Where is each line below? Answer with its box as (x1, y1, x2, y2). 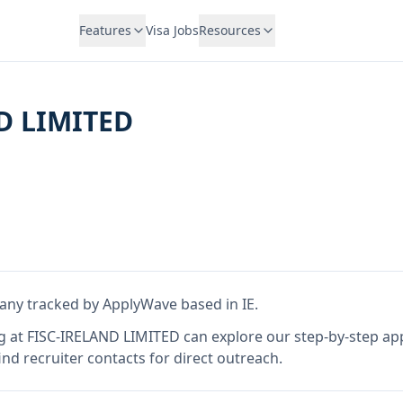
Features (78, 22, 131, 39)
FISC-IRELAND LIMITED (27, 327, 180, 346)
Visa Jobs (145, 22, 199, 39)
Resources (198, 22, 261, 39)
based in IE (177, 294, 255, 314)
